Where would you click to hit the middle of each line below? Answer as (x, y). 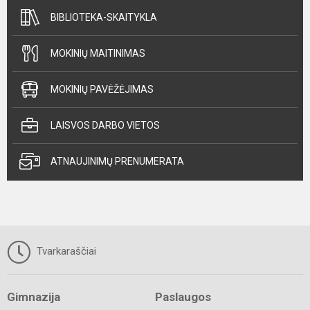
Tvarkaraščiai (65, 251)
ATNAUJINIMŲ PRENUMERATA (117, 161)
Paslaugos (183, 297)
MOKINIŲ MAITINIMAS (98, 53)
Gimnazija (34, 297)
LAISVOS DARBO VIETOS (105, 125)
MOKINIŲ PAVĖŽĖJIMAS (102, 89)
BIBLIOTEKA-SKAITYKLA (104, 17)
